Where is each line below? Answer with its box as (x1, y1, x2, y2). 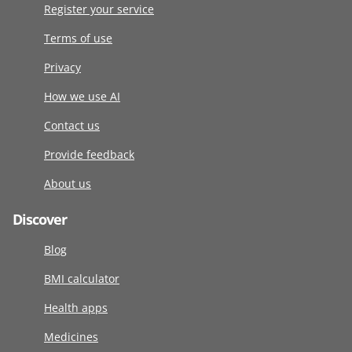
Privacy (44, 60, 81, 75)
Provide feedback (44, 147, 134, 163)
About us (44, 176, 91, 192)
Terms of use (44, 31, 112, 46)
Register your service (44, 2, 154, 17)
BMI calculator (44, 271, 119, 287)
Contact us (44, 118, 100, 134)
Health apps (44, 300, 108, 316)
